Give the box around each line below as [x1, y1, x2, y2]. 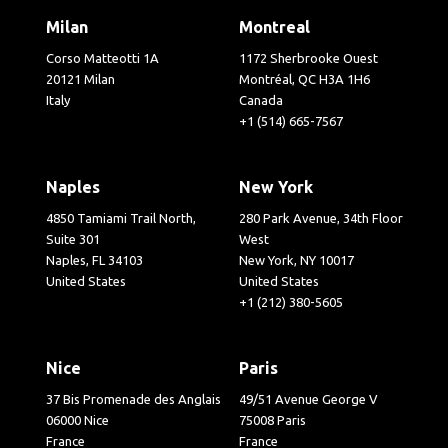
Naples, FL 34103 [46, 252, 144, 267]
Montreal [239, 17, 310, 36]
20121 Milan [46, 71, 116, 86]
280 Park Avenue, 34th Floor [239, 210, 403, 225]
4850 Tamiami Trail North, [46, 210, 197, 225]
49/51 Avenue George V [239, 391, 378, 406]
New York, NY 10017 [239, 252, 354, 267]
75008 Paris [239, 412, 306, 427]
